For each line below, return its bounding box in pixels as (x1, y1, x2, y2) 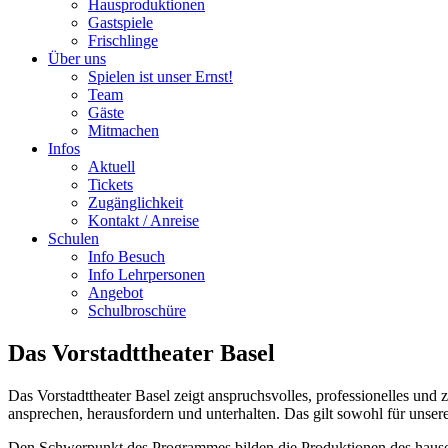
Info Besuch (88, 248, 165, 265)
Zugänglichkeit (88, 194, 183, 211)
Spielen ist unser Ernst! (88, 68, 233, 85)
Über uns (48, 50, 106, 67)
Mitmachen (88, 122, 159, 139)
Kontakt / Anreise (88, 212, 199, 229)
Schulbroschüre (88, 302, 186, 319)
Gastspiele (88, 14, 153, 31)
